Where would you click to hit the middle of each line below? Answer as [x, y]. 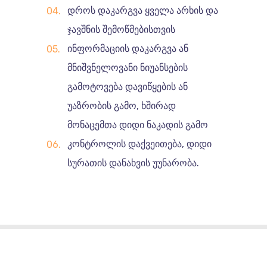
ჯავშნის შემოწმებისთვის [121, 30]
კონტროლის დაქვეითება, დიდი [139, 144]
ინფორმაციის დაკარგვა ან [128, 49]
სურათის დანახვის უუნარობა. [133, 163]
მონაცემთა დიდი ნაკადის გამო [137, 125]
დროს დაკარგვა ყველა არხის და [142, 11]
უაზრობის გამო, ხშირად [121, 106]
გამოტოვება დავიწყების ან [127, 87]
